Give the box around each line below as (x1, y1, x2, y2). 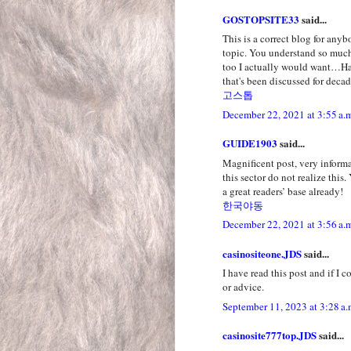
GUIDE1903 (223, 136, 277, 151)
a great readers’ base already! (223, 183, 343, 198)
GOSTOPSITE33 (223, 11, 299, 27)
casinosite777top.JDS (223, 327, 317, 343)
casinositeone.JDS (223, 245, 302, 261)
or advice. (223, 280, 264, 295)
